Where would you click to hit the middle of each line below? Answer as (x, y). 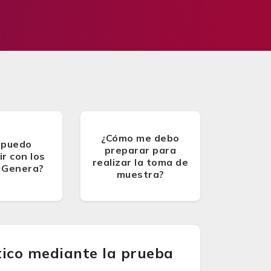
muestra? (140, 174)
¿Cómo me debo (140, 138)
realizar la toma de (140, 162)
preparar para (140, 150)
